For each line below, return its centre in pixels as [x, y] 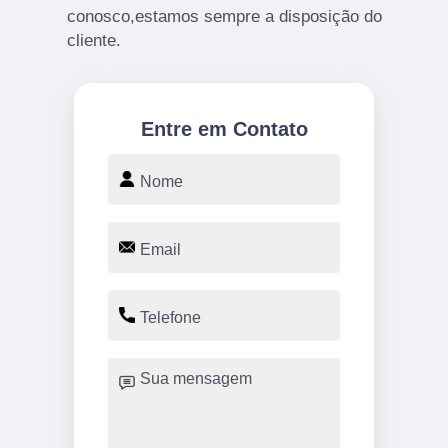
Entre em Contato [224, 128]
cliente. [93, 40]
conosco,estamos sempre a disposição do [224, 16]
